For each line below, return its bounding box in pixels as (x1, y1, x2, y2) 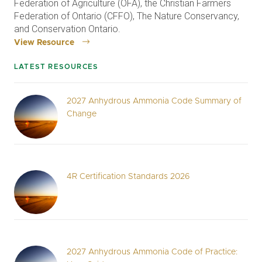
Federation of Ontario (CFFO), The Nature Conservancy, (14, 11, 239, 22)
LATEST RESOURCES (14, 63, 99, 70)
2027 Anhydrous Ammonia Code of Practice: (67, 248, 237, 256)
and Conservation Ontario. (14, 23, 120, 35)
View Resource (14, 39, 74, 47)
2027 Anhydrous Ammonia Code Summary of (67, 97, 242, 105)
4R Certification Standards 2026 (67, 173, 190, 181)
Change (67, 110, 96, 118)
